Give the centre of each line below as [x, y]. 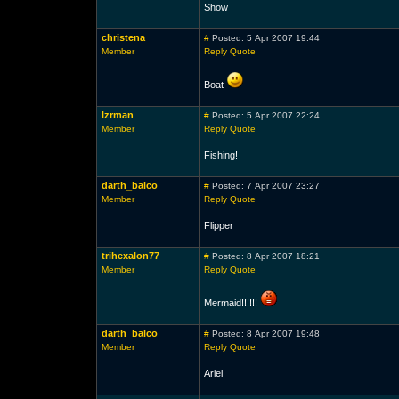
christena [123, 37]
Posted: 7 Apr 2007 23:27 [264, 186]
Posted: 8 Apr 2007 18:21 [264, 256]
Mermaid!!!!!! [232, 303]
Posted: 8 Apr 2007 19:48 [264, 334]
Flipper [218, 225]
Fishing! [220, 155]
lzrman [117, 115]
